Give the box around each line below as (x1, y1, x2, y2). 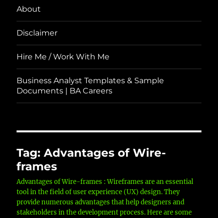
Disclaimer (17, 28, 58, 38)
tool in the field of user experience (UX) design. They (17, 187, 180, 196)
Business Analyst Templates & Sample (17, 76, 164, 86)
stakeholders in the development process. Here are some (17, 208, 192, 217)
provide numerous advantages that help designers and (17, 198, 185, 206)
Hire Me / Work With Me (17, 52, 110, 62)
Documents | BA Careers (17, 86, 113, 96)
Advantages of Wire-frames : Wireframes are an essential (17, 177, 194, 186)
